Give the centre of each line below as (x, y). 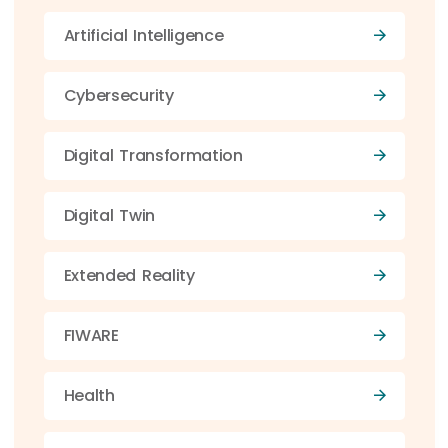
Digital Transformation (153, 155)
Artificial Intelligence (143, 35)
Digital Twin (109, 215)
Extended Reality (129, 275)
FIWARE (91, 335)
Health (89, 395)
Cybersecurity (118, 95)
